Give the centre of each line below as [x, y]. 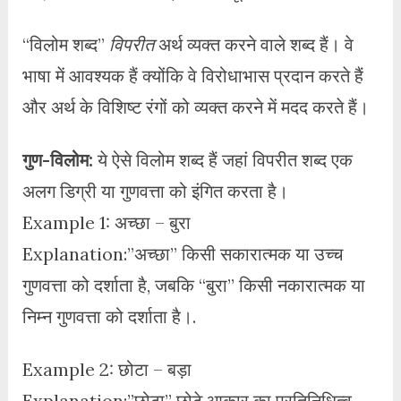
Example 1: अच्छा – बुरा [106, 222]
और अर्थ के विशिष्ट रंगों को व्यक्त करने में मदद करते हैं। [195, 107]
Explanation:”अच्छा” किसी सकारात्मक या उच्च [182, 253]
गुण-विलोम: [57, 159]
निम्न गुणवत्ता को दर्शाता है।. [109, 316]
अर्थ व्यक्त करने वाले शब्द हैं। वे [253, 44]
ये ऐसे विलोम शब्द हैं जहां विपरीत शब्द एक [222, 159]
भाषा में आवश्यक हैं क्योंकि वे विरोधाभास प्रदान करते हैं [192, 75]
